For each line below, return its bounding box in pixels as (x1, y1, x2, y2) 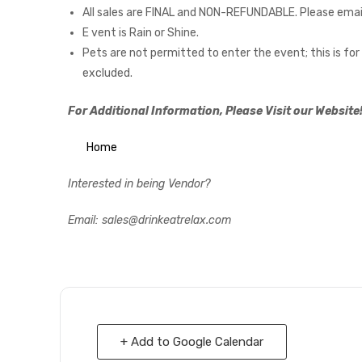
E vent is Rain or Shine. (82, 25, 199, 40)
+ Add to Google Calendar (120, 335, 263, 350)
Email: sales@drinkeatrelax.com (68, 213, 231, 228)
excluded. (82, 65, 133, 80)
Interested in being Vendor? (68, 177, 210, 192)
